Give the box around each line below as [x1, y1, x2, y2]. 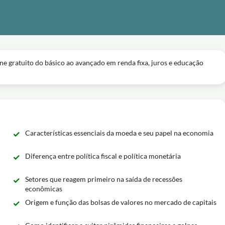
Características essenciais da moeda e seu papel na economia [25, 129, 213, 137]
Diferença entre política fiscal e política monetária [25, 152, 181, 160]
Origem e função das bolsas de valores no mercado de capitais [25, 198, 216, 206]
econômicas [25, 184, 62, 193]
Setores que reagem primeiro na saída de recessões [25, 175, 182, 183]
